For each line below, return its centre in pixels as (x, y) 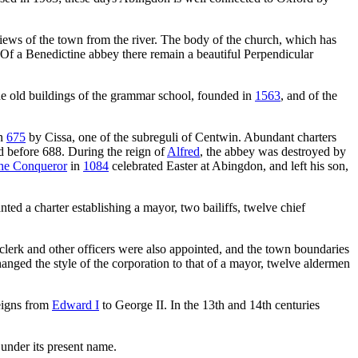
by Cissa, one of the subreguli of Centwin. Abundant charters (181, 137)
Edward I (76, 304)
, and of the (309, 95)
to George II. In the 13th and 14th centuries (209, 304)
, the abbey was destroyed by (273, 151)
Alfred (183, 151)
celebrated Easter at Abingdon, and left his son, (229, 165)
